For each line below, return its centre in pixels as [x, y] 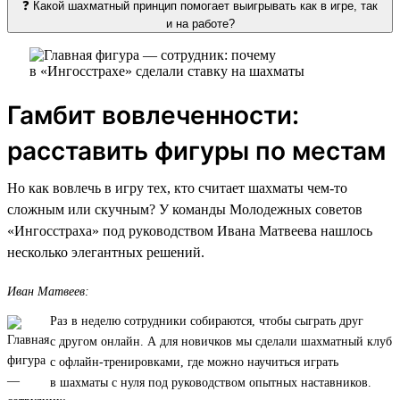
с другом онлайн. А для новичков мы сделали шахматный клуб [221, 341]
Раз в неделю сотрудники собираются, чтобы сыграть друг [207, 321]
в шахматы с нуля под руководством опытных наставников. [211, 382]
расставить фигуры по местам [196, 150]
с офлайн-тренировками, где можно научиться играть [194, 362]
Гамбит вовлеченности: [153, 115]
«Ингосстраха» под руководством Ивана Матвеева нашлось [190, 230]
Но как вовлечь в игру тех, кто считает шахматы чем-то [177, 187]
